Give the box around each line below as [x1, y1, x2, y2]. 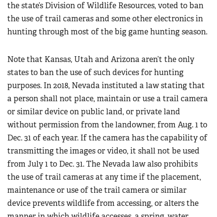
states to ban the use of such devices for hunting [7, 67, 184, 78]
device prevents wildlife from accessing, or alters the [7, 198, 199, 209]
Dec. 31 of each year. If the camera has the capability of [7, 133, 207, 143]
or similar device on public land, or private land [7, 107, 180, 117]
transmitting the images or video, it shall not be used [7, 146, 200, 156]
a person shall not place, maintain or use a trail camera [7, 93, 208, 104]
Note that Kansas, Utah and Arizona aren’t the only [7, 54, 194, 65]
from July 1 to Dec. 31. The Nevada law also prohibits [7, 159, 198, 170]
